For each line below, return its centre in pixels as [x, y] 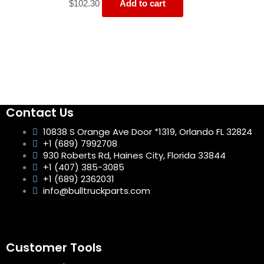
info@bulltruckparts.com [97, 191]
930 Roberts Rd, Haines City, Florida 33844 [134, 155]
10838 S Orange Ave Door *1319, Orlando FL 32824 [148, 132]
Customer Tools [54, 247]
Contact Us [40, 113]
